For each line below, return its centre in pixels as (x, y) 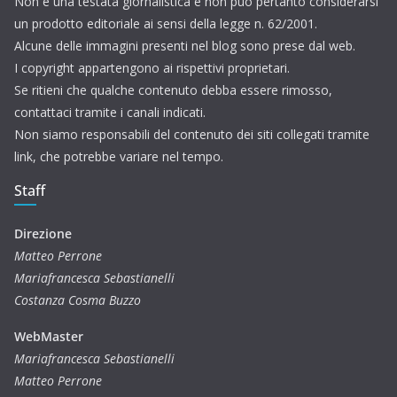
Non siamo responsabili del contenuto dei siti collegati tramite (192, 135)
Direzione (43, 234)
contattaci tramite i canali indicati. (110, 113)
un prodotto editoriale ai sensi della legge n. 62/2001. (166, 24)
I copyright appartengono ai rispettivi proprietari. (152, 68)
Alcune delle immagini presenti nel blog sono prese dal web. (185, 46)
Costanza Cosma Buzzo (86, 300)
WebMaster (49, 337)
